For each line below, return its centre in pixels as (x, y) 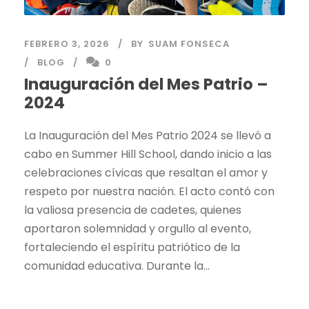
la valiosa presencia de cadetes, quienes (133, 210)
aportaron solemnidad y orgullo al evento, (138, 228)
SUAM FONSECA (189, 43)
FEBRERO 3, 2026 (67, 43)
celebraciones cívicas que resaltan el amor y (146, 172)
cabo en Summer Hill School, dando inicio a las (148, 154)
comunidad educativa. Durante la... (117, 266)
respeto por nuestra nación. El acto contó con (149, 191)
